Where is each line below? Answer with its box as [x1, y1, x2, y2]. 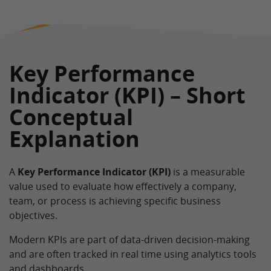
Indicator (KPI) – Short [9, 80, 246, 110]
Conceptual [9, 102, 133, 132]
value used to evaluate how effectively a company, [9, 180, 237, 193]
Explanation [9, 124, 140, 154]
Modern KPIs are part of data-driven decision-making [9, 233, 250, 246]
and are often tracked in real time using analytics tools [9, 247, 256, 261]
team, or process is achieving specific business [9, 194, 221, 207]
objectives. [9, 209, 57, 222]
